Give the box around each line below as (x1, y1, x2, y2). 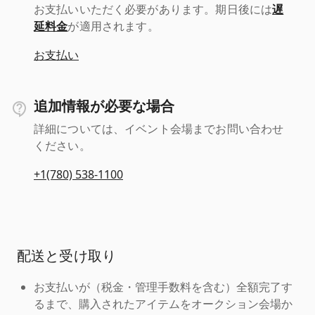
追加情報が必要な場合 (34, 97, 174, 115)
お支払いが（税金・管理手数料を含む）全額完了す (34, 278, 292, 295)
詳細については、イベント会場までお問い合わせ (34, 122, 284, 136)
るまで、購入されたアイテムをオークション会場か (34, 295, 292, 311)
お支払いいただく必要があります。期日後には (34, 2, 273, 16)
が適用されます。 (67, 19, 159, 33)
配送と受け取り (17, 247, 117, 264)
